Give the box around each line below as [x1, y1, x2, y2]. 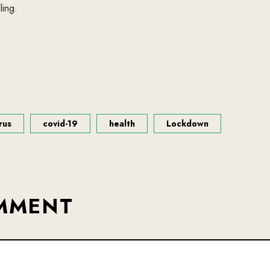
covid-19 [43, 118, 78, 130]
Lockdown [166, 118, 209, 130]
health [109, 118, 135, 130]
